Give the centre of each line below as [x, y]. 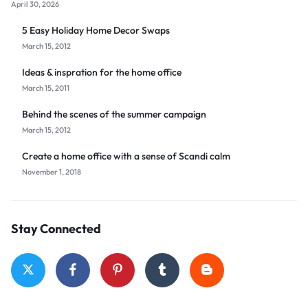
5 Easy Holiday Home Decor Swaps [96, 30]
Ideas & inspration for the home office [102, 72]
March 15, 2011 [46, 88]
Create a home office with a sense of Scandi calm [126, 156]
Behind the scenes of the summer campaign [114, 114]
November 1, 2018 [52, 172]
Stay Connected [56, 228]
